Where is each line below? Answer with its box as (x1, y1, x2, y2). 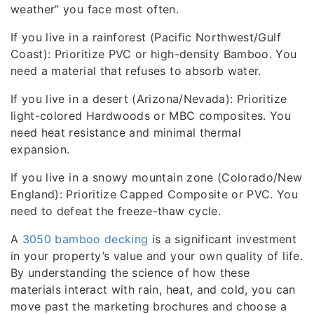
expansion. (11, 142, 70, 156)
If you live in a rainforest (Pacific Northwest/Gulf (11, 29, 281, 44)
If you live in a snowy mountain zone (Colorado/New (11, 170, 303, 184)
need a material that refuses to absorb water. (11, 63, 261, 78)
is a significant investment (148, 231, 297, 246)
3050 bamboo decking (22, 231, 149, 246)
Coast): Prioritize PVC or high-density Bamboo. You (11, 46, 297, 61)
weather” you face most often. (11, 1, 179, 16)
